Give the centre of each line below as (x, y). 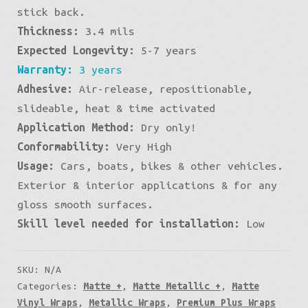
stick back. (51, 11)
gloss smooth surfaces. (85, 204)
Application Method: (76, 127)
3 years (97, 69)
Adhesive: (45, 88)
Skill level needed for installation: (128, 223)
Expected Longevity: (76, 50)
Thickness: (48, 31)
